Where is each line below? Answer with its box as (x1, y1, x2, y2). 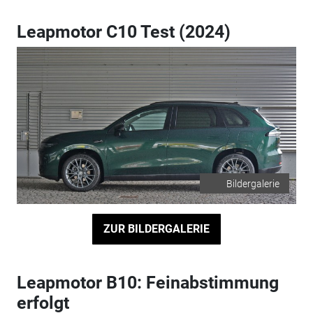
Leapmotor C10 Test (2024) (16, 21, 231, 42)
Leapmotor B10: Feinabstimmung (16, 272, 279, 293)
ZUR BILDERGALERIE (103, 221, 210, 235)
